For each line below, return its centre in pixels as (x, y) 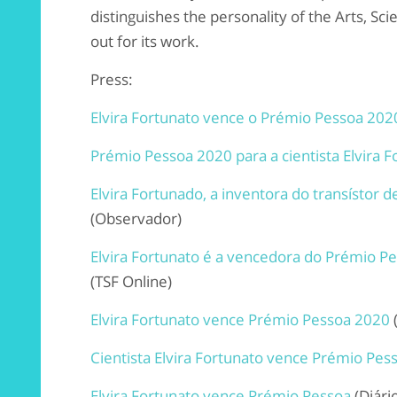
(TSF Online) (131, 281)
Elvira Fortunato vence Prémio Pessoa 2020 (240, 319)
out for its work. (145, 41)
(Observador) (136, 218)
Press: (112, 79)
